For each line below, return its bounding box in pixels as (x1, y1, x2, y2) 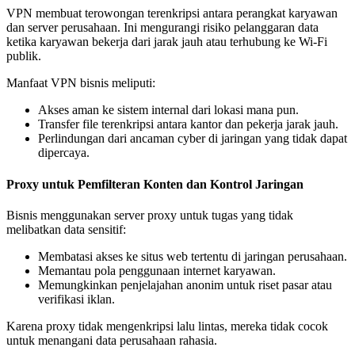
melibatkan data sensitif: (6, 222, 126, 236)
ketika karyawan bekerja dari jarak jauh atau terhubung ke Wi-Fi (6, 35, 327, 49)
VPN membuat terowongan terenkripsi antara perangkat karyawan (6, 6, 338, 21)
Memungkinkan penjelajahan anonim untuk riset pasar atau (38, 277, 332, 292)
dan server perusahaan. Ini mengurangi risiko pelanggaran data (6, 21, 319, 35)
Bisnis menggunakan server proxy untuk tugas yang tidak (6, 208, 293, 222)
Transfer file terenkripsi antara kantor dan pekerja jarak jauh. (38, 117, 338, 132)
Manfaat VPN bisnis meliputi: (6, 76, 155, 90)
